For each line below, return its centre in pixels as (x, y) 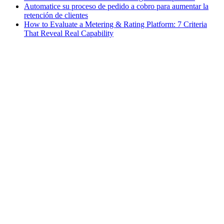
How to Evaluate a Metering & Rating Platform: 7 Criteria (115, 24)
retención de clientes (56, 15)
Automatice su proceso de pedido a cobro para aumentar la (116, 6)
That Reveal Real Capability (69, 33)
